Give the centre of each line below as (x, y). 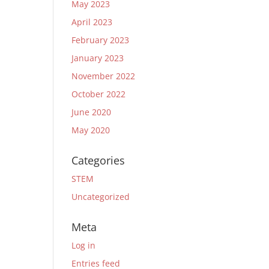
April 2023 (92, 22)
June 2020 (92, 112)
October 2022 (99, 94)
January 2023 (98, 58)
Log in (84, 245)
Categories (98, 160)
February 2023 (101, 40)
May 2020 (91, 130)
